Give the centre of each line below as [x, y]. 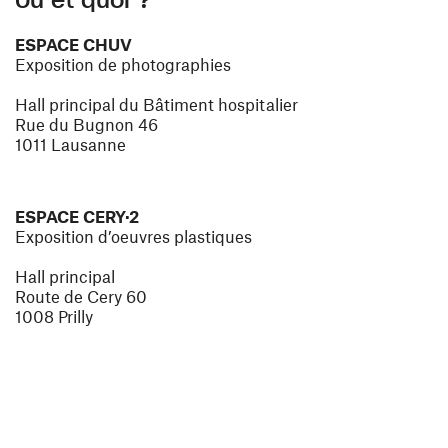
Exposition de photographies [123, 64]
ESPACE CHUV [73, 44]
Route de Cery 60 [81, 296]
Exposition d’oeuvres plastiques [133, 236]
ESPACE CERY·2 [77, 216]
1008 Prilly [54, 316]
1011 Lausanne [70, 144]
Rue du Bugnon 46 [86, 124]
